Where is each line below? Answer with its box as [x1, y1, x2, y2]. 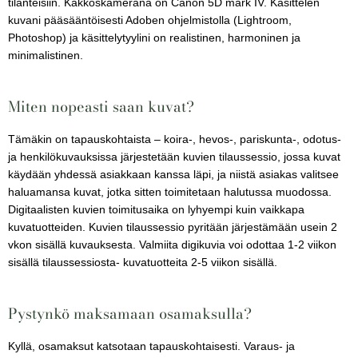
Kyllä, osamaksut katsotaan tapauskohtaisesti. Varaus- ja [8, 340, 295, 352]
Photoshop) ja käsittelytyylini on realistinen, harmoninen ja [8, 31, 300, 44]
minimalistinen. [8, 49, 86, 62]
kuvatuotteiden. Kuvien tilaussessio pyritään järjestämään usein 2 [8, 221, 337, 233]
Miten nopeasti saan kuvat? [8, 94, 194, 117]
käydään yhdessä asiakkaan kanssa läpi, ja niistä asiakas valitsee [8, 168, 339, 181]
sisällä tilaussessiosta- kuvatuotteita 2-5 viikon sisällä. [8, 256, 280, 268]
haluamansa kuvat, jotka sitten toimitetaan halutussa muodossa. [8, 185, 332, 198]
